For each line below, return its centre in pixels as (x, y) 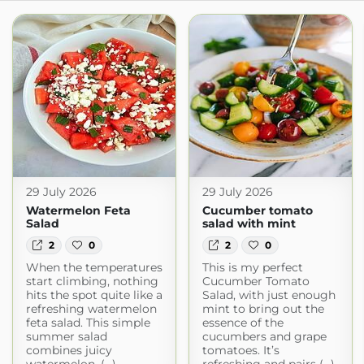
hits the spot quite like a (94, 295)
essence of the (243, 323)
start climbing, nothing (92, 282)
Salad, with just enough (269, 295)
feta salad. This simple (88, 323)
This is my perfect (252, 268)
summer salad (66, 337)
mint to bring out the (263, 309)
